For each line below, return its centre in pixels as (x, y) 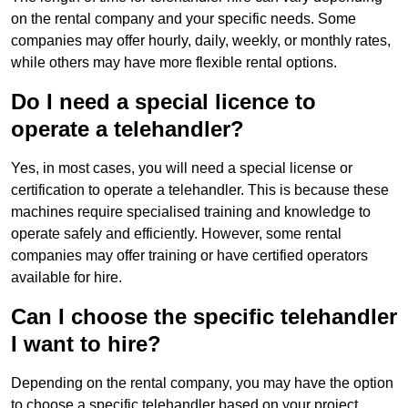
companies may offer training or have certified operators (189, 256)
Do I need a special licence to (163, 102)
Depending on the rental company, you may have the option (202, 383)
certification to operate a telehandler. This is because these (200, 190)
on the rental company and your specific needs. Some (184, 19)
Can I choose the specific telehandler (204, 317)
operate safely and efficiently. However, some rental (176, 234)
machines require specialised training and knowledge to (191, 212)
